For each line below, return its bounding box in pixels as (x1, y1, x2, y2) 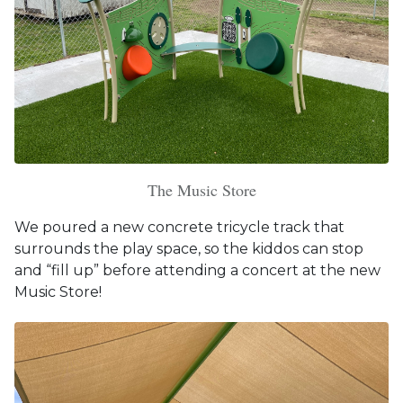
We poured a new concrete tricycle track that (14, 218, 345, 236)
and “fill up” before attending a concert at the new (14, 261, 381, 279)
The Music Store (147, 178, 256, 201)
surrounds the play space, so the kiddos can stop (14, 239, 363, 257)
